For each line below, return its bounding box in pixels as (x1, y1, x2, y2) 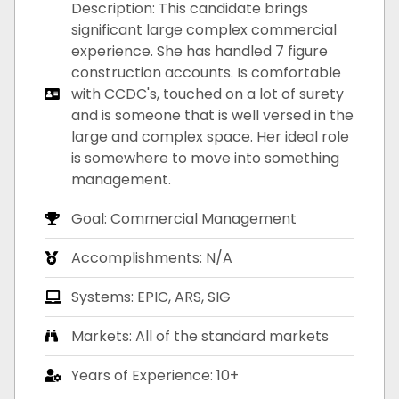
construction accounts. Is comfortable (71, 61, 342, 83)
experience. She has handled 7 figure (71, 40, 329, 61)
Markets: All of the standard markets (71, 325, 330, 346)
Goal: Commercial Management (71, 208, 297, 229)
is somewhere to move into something (71, 147, 340, 168)
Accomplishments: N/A (71, 247, 233, 268)
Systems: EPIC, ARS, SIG (71, 286, 232, 307)
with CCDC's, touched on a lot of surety (71, 83, 345, 104)
